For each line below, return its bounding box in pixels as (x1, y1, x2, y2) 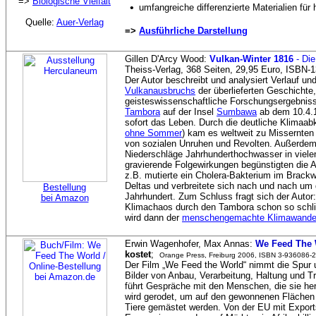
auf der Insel (160, 107, 217, 117)
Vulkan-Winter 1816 (209, 54, 296, 64)
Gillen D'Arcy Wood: (125, 54, 209, 64)
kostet (125, 249, 151, 260)
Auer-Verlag (56, 17, 104, 28)
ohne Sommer (125, 128, 182, 138)
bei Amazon (40, 193, 89, 203)
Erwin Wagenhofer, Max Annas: (125, 238, 255, 249)
